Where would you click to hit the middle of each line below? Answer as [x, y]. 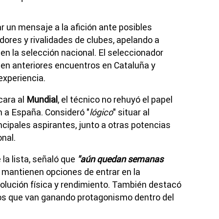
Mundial [42, 99]
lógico [101, 112]
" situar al [131, 112]
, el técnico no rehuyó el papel [115, 99]
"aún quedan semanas [120, 159]
